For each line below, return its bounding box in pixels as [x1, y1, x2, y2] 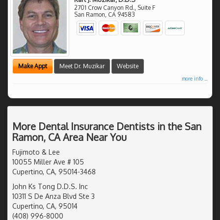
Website [117, 62, 138, 70]
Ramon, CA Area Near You [12, 130, 127, 143]
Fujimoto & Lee [12, 147, 60, 156]
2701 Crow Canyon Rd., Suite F [74, 3, 156, 11]
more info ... [182, 75, 207, 82]
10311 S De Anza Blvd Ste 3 [12, 192, 95, 200]
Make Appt [18, 62, 47, 70]
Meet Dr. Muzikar [59, 62, 105, 70]
